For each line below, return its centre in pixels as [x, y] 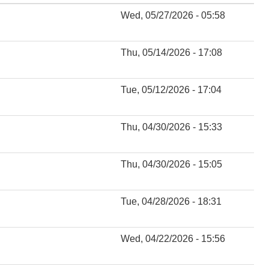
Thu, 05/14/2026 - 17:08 [171, 52]
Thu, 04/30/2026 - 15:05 [171, 164]
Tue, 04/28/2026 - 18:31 [171, 201]
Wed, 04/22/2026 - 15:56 [173, 238]
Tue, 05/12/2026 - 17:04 [171, 89]
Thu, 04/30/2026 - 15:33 [171, 127]
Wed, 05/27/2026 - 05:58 [173, 15]
